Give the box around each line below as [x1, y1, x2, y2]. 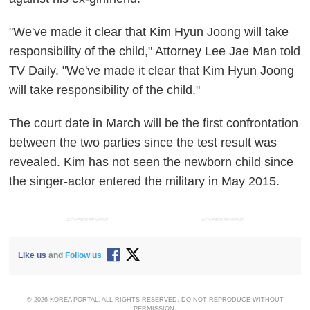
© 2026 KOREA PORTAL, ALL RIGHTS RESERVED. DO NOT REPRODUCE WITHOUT [26, 296, 284, 304]
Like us [18, 250, 47, 261]
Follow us [65, 250, 102, 261]
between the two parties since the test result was [9, 135, 277, 149]
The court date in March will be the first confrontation [9, 116, 299, 130]
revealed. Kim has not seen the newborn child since [9, 154, 294, 169]
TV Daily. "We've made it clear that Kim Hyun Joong [9, 63, 295, 77]
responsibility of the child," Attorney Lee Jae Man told [9, 44, 301, 58]
